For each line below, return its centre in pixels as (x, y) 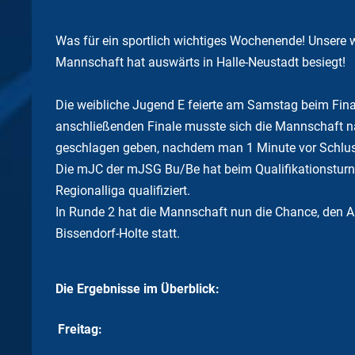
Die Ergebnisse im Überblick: (137, 289)
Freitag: (80, 329)
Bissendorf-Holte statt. (118, 233)
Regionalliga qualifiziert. (123, 191)
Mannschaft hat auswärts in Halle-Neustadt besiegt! (200, 62)
